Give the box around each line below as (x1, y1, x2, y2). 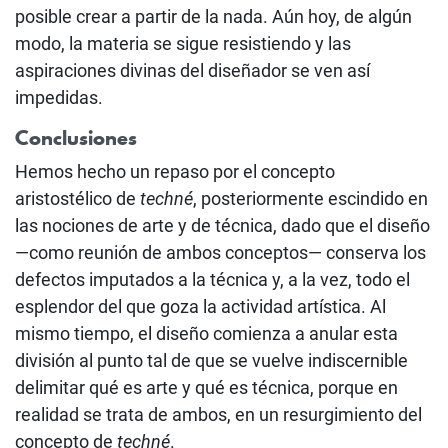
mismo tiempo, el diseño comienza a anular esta (15, 322, 398, 344)
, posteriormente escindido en (193, 187, 428, 209)
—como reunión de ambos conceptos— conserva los (15, 241, 426, 263)
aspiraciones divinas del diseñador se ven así (15, 59, 370, 81)
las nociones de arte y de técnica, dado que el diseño (15, 214, 430, 236)
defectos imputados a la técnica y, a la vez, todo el (15, 268, 410, 290)
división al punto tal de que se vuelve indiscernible (15, 349, 408, 371)
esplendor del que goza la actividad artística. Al (15, 295, 386, 317)
